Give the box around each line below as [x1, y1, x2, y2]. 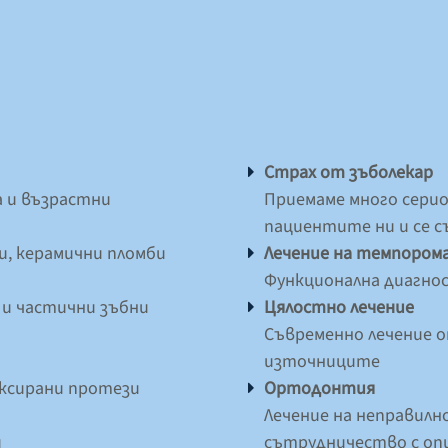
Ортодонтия [264, 375, 375, 401]
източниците [264, 348, 380, 374]
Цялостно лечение [264, 294, 414, 320]
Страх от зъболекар [264, 159, 433, 185]
